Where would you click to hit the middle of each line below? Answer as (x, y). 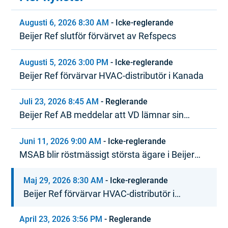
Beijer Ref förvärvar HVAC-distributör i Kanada (112, 75)
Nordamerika (50, 207)
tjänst (31, 129)
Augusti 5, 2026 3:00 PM (64, 62)
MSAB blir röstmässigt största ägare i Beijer (107, 154)
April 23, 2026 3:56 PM (61, 219)
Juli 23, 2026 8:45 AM (59, 102)
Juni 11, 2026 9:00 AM (61, 141)
